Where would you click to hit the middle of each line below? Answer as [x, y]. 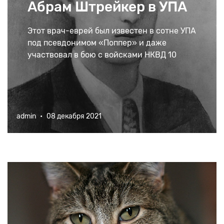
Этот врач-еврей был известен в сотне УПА [112, 31]
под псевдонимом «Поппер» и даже [97, 43]
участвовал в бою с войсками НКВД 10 [102, 55]
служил [54, 25]
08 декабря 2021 [74, 116]
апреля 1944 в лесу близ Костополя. [97, 67]
